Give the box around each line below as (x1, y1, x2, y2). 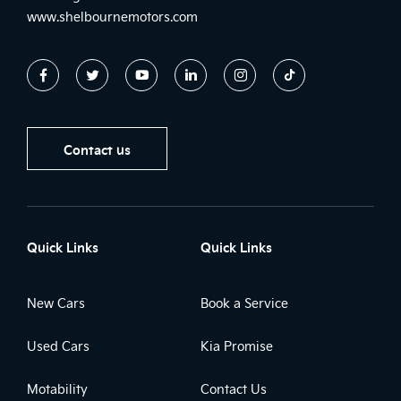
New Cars (27, 294, 85, 311)
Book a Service (200, 294, 288, 311)
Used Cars (27, 337, 90, 354)
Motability (27, 380, 88, 397)
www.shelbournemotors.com (27, 7, 198, 25)
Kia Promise (200, 337, 273, 354)
